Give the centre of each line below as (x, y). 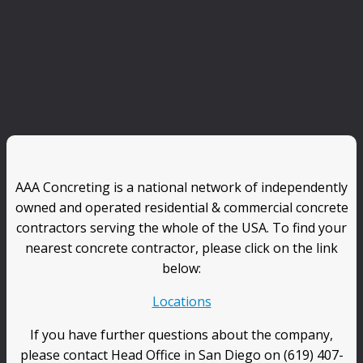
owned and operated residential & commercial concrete (181, 208)
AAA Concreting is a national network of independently (181, 188)
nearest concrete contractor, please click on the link (181, 248)
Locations (181, 302)
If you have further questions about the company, (181, 335)
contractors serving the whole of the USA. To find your (181, 228)
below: (181, 269)
